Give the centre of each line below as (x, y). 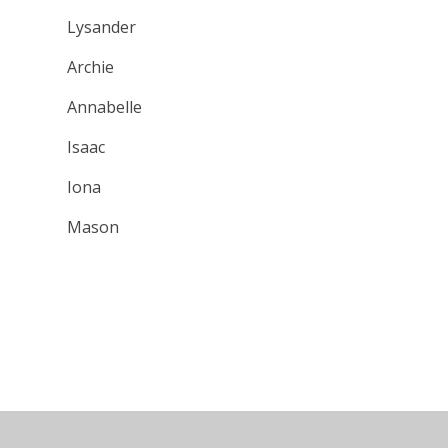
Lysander (102, 26)
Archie (91, 66)
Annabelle (105, 106)
